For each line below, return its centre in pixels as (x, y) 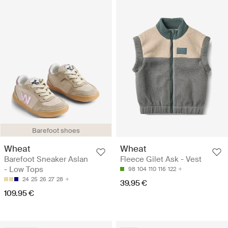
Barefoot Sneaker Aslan (46, 159)
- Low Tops (24, 169)
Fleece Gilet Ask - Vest (161, 159)
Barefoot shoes (56, 131)
